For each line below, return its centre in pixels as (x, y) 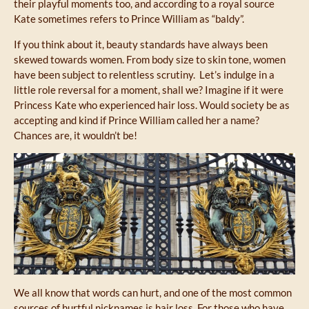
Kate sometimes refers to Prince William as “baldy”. (129, 18)
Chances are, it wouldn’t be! (76, 135)
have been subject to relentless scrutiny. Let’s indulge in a (144, 74)
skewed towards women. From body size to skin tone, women (150, 59)
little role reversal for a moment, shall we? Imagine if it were (149, 89)
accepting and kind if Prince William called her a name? (137, 120)
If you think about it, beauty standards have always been (141, 44)
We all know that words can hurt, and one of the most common (153, 293)
